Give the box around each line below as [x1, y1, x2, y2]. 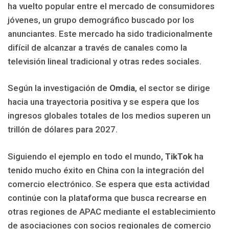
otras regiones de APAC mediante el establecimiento [8, 206, 216, 217]
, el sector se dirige [135, 83, 210, 94]
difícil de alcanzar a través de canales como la [8, 42, 187, 53]
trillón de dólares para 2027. [8, 124, 118, 135]
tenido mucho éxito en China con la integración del [8, 165, 204, 175]
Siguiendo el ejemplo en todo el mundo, [8, 151, 165, 162]
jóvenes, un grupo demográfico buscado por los [8, 14, 194, 25]
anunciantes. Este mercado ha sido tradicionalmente [8, 28, 213, 39]
